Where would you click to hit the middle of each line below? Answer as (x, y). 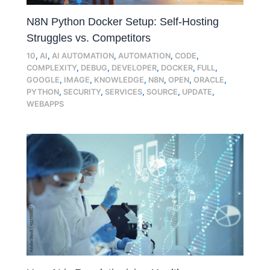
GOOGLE (43, 80)
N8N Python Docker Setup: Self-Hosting (123, 22)
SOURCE (162, 92)
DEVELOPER (134, 67)
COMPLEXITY (52, 67)
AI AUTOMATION (83, 55)
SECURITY (82, 92)
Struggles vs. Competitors (89, 38)
